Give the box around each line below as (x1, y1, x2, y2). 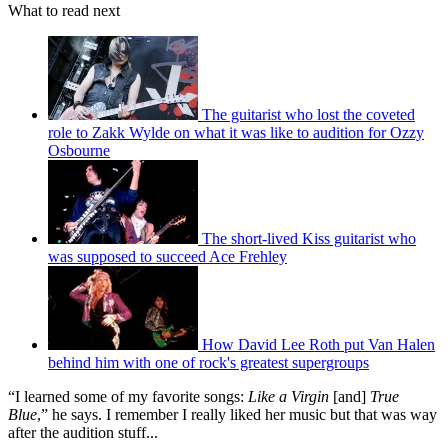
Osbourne (48, 141, 110, 159)
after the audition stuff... (8, 423, 158, 441)
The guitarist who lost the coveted (202, 105, 415, 123)
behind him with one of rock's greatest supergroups (48, 353, 369, 371)
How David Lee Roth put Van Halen (202, 335, 435, 353)
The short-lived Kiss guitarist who (202, 229, 416, 247)
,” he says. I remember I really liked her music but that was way (37, 405, 437, 423)
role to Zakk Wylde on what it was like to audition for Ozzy (48, 123, 424, 141)
